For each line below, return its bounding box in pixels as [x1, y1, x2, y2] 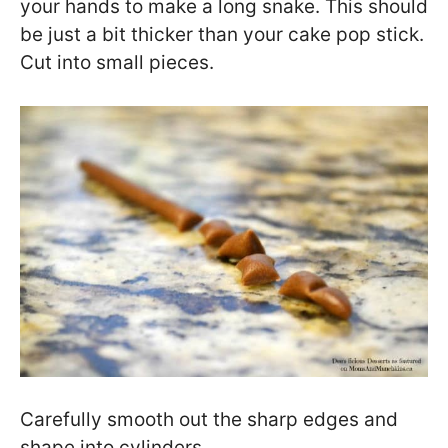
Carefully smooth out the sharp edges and [20, 408, 398, 432]
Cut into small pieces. [20, 51, 214, 75]
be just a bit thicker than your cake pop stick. [20, 23, 424, 47]
